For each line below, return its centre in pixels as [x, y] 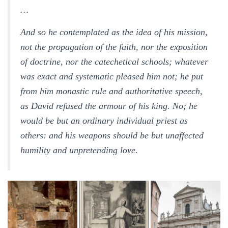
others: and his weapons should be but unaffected [112, 135]
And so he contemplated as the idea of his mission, [114, 32]
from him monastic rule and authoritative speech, [111, 91]
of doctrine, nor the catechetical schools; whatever [114, 62]
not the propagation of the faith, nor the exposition [114, 47]
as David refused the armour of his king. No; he [109, 106]
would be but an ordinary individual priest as [104, 121]
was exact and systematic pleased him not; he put [112, 76]
